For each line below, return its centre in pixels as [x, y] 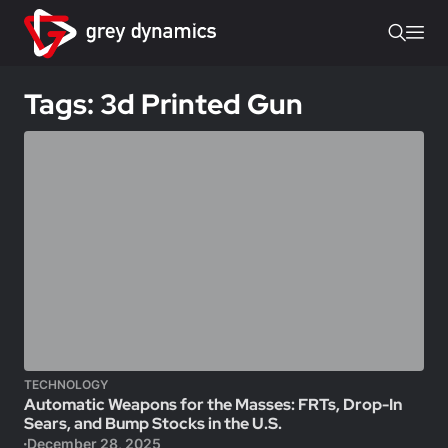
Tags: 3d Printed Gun [163, 104]
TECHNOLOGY [66, 384]
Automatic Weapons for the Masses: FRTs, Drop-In [213, 404]
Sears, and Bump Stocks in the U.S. [153, 423]
